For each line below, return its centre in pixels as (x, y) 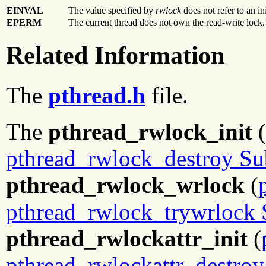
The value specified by (112, 10)
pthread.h (97, 96)
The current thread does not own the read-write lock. (167, 22)
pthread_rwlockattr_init (127, 239)
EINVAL (25, 10)
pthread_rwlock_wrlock (125, 185)
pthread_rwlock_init (150, 132)
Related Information (115, 55)
